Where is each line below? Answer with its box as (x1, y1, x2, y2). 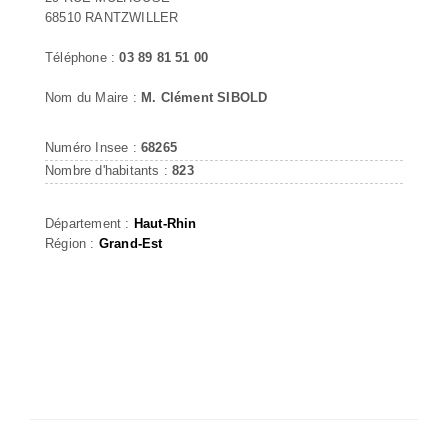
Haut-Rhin (133, 215, 197, 231)
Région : (45, 235, 99, 251)
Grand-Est (98, 235, 163, 251)
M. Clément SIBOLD (141, 89, 268, 105)
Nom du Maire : (45, 89, 141, 105)
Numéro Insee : (45, 139, 141, 155)
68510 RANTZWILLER (45, 9, 179, 25)
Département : (45, 215, 134, 231)
